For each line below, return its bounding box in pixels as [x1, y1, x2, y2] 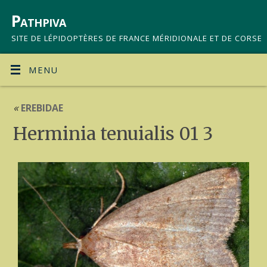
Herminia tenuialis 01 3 [13, 122, 213, 145]
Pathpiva [11, 10, 66, 32]
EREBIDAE [18, 101, 63, 114]
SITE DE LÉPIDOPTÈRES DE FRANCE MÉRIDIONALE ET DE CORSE [11, 33, 262, 44]
